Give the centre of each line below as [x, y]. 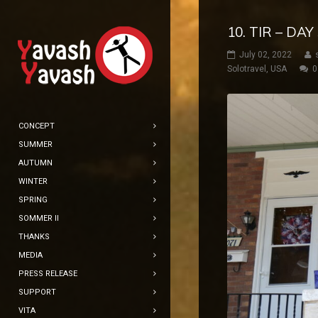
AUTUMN [35, 163]
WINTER [33, 181]
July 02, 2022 [265, 55]
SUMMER [35, 144]
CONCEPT [37, 126]
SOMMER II [39, 218]
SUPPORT [37, 292]
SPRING [33, 200]
